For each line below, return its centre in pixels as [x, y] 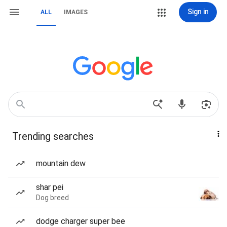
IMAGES [76, 12]
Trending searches [53, 136]
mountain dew [61, 163]
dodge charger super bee [81, 221]
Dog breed [52, 198]
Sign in [198, 12]
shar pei [50, 187]
